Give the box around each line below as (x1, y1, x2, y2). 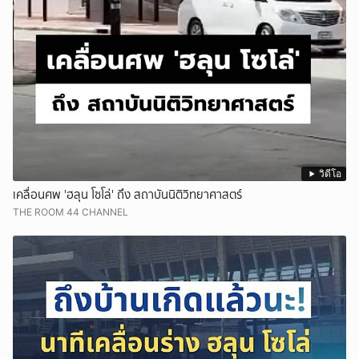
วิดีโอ (319, 167, 341, 180)
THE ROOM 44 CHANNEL (13, 206, 128, 219)
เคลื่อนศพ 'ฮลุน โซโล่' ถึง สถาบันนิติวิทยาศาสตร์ (13, 186, 242, 204)
